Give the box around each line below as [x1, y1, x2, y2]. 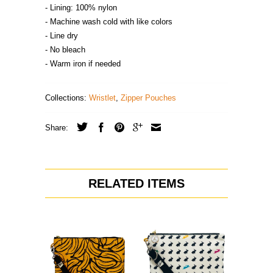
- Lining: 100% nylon [45, 3, 117, 12]
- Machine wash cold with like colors [45, 17, 172, 26]
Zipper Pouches [121, 93, 176, 102]
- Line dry [45, 31, 78, 40]
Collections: [45, 93, 87, 102]
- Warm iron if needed [45, 59, 121, 68]
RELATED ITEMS [88, 177, 185, 190]
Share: [45, 123, 71, 132]
